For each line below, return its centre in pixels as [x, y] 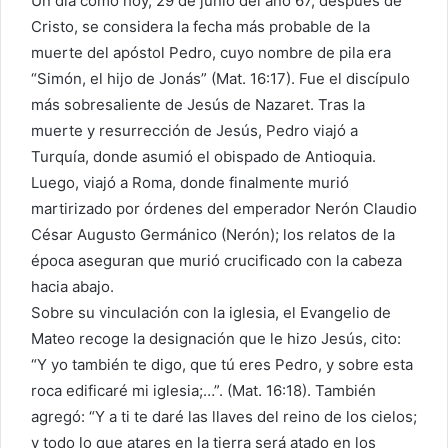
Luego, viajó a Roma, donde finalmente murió [190, 183]
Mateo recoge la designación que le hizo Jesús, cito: [216, 339]
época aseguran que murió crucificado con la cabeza [216, 261]
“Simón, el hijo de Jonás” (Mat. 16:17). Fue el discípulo [220, 79]
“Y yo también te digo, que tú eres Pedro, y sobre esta [222, 365]
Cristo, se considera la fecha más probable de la [200, 27]
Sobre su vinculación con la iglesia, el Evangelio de [211, 313]
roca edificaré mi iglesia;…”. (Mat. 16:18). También [203, 391]
